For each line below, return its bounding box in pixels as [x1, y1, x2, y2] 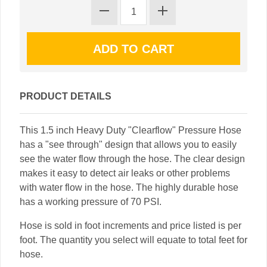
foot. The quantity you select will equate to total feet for [20, 235, 247, 245]
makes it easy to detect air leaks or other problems [20, 168, 230, 178]
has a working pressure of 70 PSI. [20, 197, 162, 207]
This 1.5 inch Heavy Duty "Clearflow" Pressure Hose [20, 125, 241, 135]
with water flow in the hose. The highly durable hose [20, 182, 238, 193]
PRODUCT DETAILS [20, 91, 111, 101]
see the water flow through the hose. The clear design [20, 154, 245, 164]
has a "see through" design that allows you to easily [20, 139, 237, 150]
